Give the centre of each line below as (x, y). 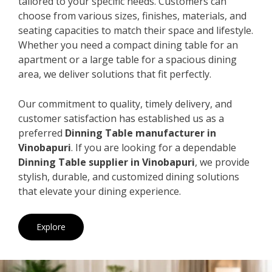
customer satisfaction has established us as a (121, 118)
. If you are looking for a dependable (154, 147)
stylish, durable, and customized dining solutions (129, 176)
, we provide (222, 162)
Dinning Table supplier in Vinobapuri (107, 162)
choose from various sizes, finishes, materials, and (132, 15)
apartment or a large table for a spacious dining (127, 59)
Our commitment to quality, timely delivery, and (125, 104)
